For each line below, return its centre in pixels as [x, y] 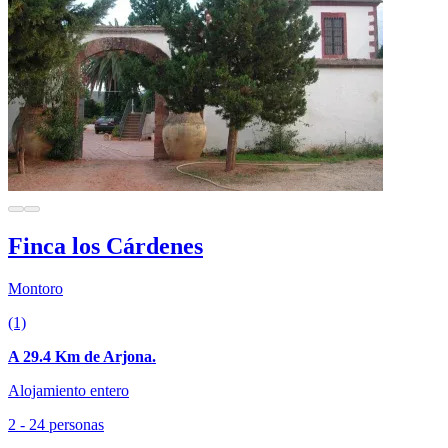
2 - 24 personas [56, 424]
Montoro [35, 288]
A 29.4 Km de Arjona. [82, 356]
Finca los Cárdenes [105, 245]
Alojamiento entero [68, 390]
